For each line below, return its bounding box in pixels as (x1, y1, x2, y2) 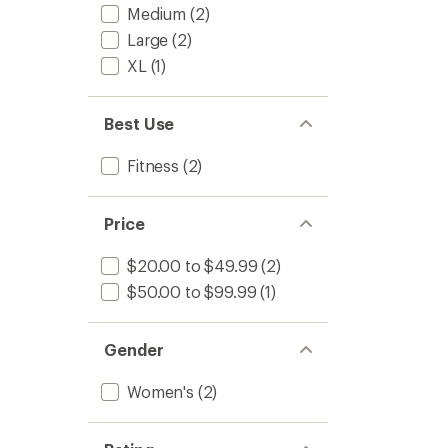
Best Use (104, 114, 175, 133)
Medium (127, 4, 187, 23)
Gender (104, 340, 164, 359)
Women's (127, 382, 194, 401)
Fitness (127, 156, 179, 175)
